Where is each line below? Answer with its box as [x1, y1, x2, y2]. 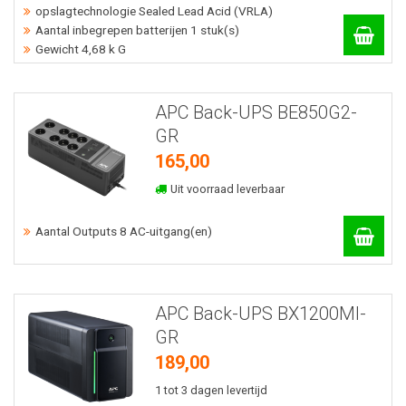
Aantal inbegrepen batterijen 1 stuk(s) [35, 22, 239, 37]
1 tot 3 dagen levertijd [154, 383, 267, 398]
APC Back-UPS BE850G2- [154, 101, 357, 123]
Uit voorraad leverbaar [168, 181, 285, 196]
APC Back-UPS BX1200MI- [154, 303, 366, 325]
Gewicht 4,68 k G [35, 41, 126, 56]
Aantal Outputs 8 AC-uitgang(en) [35, 224, 212, 239]
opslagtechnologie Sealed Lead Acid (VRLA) [35, 3, 273, 18]
